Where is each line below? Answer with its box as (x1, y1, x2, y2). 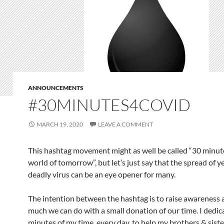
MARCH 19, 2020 (36, 120, 83, 128)
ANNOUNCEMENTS (28, 84, 83, 91)
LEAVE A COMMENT (98, 120, 153, 128)
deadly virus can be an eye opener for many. (28, 169, 175, 179)
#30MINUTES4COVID (28, 94, 190, 115)
